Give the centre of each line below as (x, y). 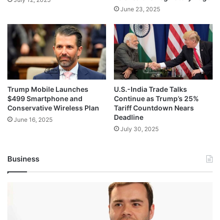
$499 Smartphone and (45, 99)
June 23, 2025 (140, 9)
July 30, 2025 (139, 129)
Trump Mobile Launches (48, 89)
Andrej (17, 187)
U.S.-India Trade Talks (151, 89)
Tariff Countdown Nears (154, 108)
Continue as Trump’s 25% (156, 99)
